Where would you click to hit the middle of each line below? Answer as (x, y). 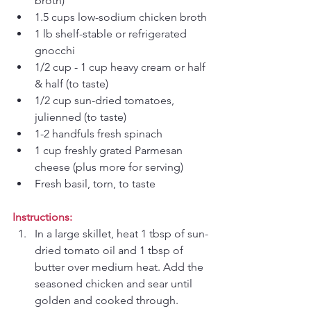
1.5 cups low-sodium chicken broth (121, 17)
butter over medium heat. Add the (120, 267)
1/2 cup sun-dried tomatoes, (106, 100)
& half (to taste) (72, 83)
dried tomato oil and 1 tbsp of (110, 250)
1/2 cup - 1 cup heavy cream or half (121, 67)
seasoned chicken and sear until (115, 283)
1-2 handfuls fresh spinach (99, 133)
